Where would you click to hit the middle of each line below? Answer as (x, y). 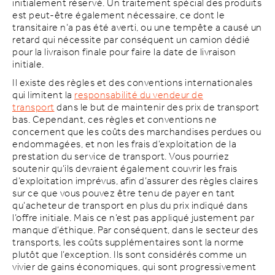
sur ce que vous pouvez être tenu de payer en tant (124, 193)
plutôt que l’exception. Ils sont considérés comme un (130, 255)
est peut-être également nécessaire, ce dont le (118, 15)
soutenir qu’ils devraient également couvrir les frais (125, 169)
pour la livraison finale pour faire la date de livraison (124, 52)
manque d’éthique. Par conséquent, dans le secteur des (135, 230)
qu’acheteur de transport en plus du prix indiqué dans (130, 206)
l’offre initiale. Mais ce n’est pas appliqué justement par (133, 218)
